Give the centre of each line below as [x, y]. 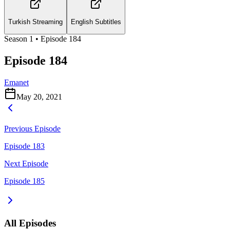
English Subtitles [96, 22]
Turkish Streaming [35, 22]
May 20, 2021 [39, 97]
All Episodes [30, 223]
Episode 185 [24, 181]
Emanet [16, 82]
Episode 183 [24, 146]
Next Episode [26, 163]
